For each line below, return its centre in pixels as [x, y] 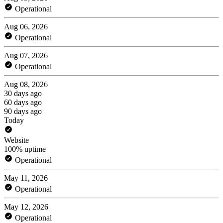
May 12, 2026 [26, 207]
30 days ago [23, 93]
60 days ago [23, 102]
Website [16, 140]
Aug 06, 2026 [26, 26]
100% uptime [25, 149]
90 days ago [23, 111]
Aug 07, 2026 [26, 55]
